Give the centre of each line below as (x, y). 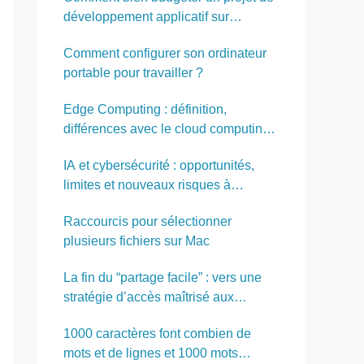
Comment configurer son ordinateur (165, 54)
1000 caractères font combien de (157, 334)
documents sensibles (124, 317)
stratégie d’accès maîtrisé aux (149, 297)
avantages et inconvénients (142, 149)
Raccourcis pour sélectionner (147, 222)
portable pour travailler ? (133, 73)
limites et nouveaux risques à (147, 185)
